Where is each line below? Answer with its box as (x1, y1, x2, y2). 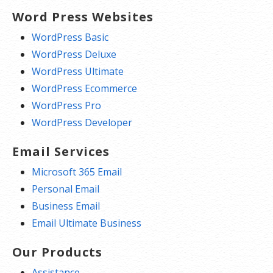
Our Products (12, 243, 102, 260)
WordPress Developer (32, 115, 132, 129)
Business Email (32, 199, 100, 213)
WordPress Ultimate (32, 64, 124, 78)
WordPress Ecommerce (32, 81, 137, 95)
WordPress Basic (32, 30, 108, 44)
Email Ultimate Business (32, 216, 141, 230)
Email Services (12, 143, 110, 160)
